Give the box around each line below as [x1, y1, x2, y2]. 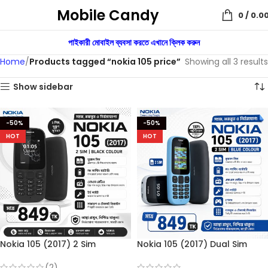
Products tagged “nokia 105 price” [29, 56, 181, 68]
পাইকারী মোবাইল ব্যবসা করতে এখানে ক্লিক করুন [68, 36, 200, 48]
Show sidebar [13, 81, 74, 93]
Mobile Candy [56, 5, 159, 25]
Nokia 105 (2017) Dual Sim [137, 238, 247, 250]
